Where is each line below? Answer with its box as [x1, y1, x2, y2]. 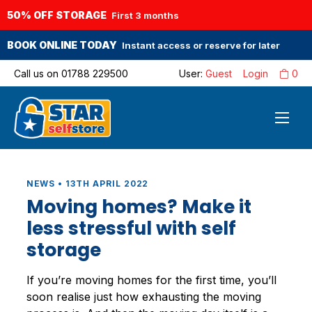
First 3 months [111, 9, 179, 21]
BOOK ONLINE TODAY [7, 39, 117, 51]
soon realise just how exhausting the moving [26, 290, 261, 304]
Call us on [14, 68, 61, 79]
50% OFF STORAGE [7, 9, 107, 21]
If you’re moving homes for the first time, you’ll [26, 273, 276, 288]
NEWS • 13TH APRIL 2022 [26, 178, 149, 189]
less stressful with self [26, 215, 236, 242]
